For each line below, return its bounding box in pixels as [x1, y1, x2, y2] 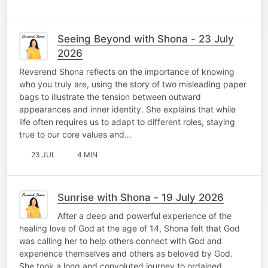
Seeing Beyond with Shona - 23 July [57, 32, 234, 45]
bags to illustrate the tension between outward [19, 91, 201, 102]
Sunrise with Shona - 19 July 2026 [57, 191, 224, 203]
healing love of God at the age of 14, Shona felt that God [19, 223, 240, 233]
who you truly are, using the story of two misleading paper [19, 78, 246, 89]
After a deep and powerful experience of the [57, 210, 232, 221]
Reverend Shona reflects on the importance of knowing [19, 66, 234, 77]
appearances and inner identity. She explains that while [19, 103, 236, 114]
